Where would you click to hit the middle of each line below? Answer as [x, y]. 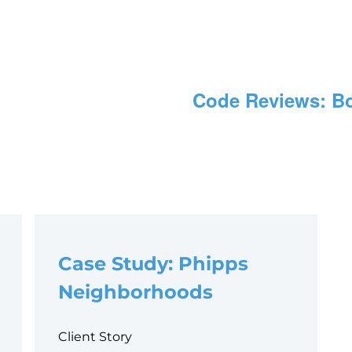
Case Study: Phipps [153, 264]
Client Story [95, 337]
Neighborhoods [136, 292]
